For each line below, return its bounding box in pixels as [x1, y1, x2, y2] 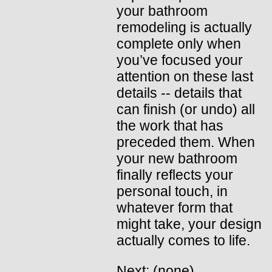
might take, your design [117, 216, 262, 232]
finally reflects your [117, 166, 233, 183]
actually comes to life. [117, 232, 250, 248]
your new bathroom [117, 150, 237, 166]
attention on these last [117, 68, 253, 84]
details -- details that [117, 84, 242, 101]
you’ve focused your [117, 52, 243, 68]
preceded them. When [117, 134, 255, 150]
